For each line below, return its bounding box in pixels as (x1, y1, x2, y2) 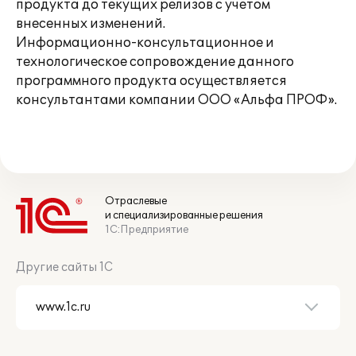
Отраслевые (105, 195, 167, 207)
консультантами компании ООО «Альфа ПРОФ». (16, 92, 337, 108)
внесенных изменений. (16, 16, 165, 32)
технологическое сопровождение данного (16, 54, 294, 70)
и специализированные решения (105, 209, 263, 222)
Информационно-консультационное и (16, 35, 274, 51)
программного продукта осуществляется (16, 73, 287, 89)
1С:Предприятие (105, 223, 188, 236)
